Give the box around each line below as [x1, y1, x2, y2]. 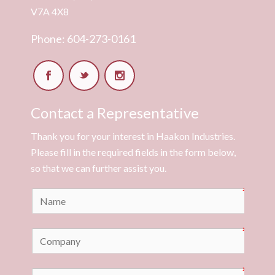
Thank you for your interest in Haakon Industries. [31, 130, 235, 142]
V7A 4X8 [31, 5, 69, 17]
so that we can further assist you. [31, 161, 166, 174]
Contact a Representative [31, 103, 199, 122]
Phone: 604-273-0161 [31, 31, 136, 45]
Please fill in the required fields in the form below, [31, 145, 236, 158]
